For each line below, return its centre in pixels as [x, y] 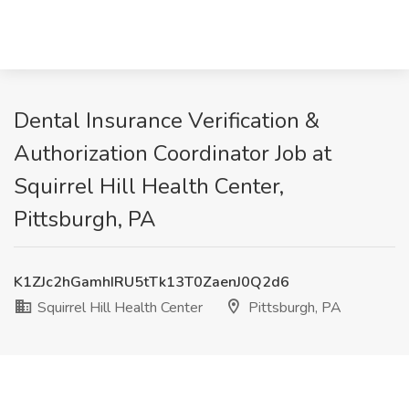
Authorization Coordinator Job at [173, 153]
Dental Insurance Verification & [167, 121]
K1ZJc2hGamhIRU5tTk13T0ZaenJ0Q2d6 [152, 282]
